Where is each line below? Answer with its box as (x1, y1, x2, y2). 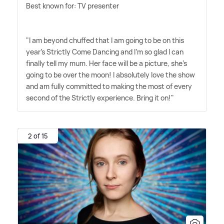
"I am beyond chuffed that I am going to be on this (26, 35, 184, 45)
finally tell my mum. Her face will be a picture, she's (26, 58, 187, 68)
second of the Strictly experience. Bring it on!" (26, 93, 174, 103)
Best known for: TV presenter (26, 1, 119, 11)
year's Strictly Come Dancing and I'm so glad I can (26, 47, 183, 57)
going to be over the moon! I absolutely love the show (26, 70, 195, 80)
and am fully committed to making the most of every (26, 81, 192, 91)
